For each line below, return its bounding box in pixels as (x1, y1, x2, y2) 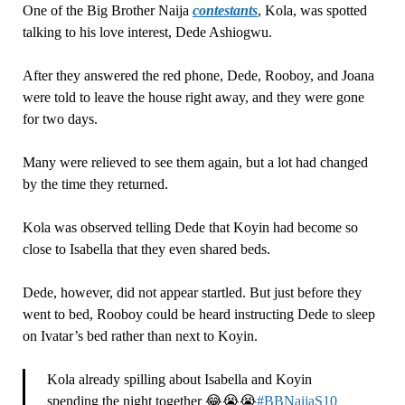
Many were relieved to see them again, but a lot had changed (22, 155, 368, 171)
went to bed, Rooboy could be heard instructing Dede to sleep (22, 306, 375, 323)
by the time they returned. (22, 176, 168, 193)
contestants (192, 3, 258, 19)
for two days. (22, 111, 98, 127)
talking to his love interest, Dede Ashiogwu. (22, 24, 272, 41)
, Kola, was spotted (257, 3, 367, 19)
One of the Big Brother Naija (22, 3, 193, 19)
